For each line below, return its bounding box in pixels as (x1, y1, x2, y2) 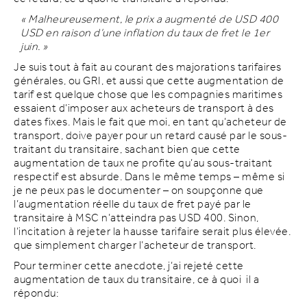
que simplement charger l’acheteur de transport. (14, 234, 256, 256)
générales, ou (14, 70, 83, 92)
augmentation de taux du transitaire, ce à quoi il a (14, 269, 259, 291)
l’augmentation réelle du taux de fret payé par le (14, 193, 251, 215)
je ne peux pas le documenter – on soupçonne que (14, 180, 264, 201)
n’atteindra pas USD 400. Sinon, (101, 207, 259, 229)
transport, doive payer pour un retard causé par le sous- (14, 125, 287, 147)
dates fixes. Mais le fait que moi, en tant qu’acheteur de (14, 111, 287, 133)
